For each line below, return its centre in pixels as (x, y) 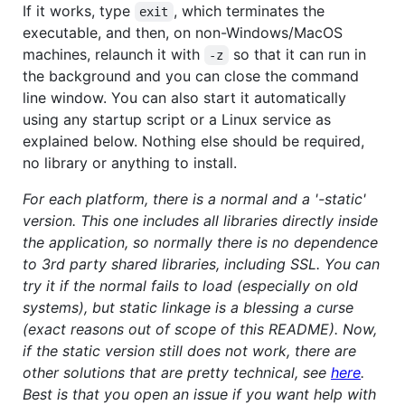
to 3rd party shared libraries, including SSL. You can (201, 264)
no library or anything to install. (130, 162)
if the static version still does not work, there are (189, 350)
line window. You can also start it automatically (184, 97)
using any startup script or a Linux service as (177, 119)
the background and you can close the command (191, 75)
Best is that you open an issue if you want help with (199, 394)
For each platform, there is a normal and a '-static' (194, 198)
